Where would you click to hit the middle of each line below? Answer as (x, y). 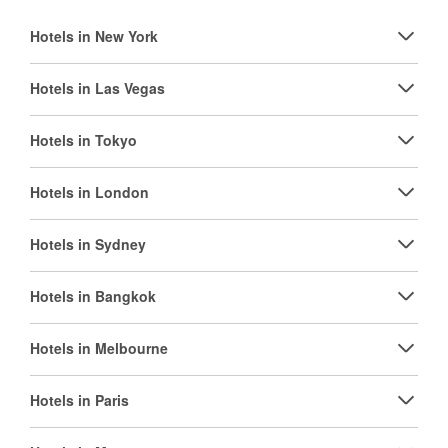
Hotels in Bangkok (93, 296)
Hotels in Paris (79, 400)
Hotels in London (89, 192)
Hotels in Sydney (88, 244)
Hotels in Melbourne (99, 348)
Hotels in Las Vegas (97, 88)
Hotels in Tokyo (83, 140)
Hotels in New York (94, 36)
